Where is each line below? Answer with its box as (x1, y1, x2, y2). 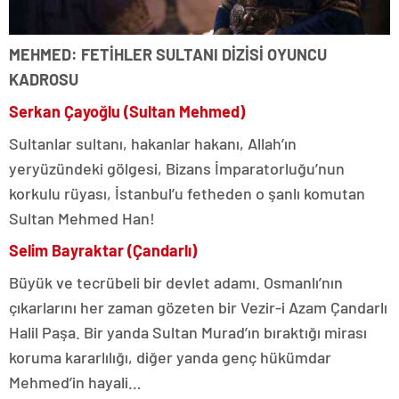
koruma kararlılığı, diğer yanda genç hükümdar (9, 347, 331, 368)
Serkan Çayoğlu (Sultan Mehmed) (9, 102, 245, 122)
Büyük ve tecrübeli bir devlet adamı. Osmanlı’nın (9, 273, 343, 293)
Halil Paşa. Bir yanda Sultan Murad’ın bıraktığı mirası (9, 322, 367, 343)
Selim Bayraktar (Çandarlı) (9, 240, 197, 261)
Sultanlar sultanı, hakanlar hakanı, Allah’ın (9, 134, 297, 154)
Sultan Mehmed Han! (9, 208, 155, 229)
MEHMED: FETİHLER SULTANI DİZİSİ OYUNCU (9, 45, 327, 65)
